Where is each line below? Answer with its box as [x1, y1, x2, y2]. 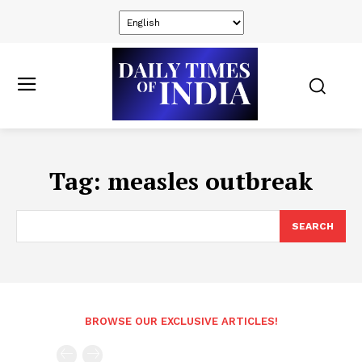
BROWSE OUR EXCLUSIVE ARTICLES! [84, 315, 278, 327]
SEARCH [292, 221, 334, 232]
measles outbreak [107, 165, 313, 197]
